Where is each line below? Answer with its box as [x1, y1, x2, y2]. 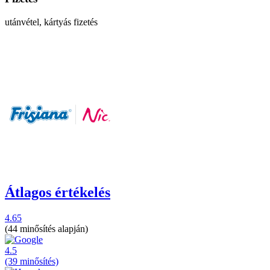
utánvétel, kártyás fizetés [5, 16, 98, 27]
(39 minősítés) [5, 256, 58, 266]
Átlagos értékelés [5, 184, 110, 200]
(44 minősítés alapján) [5, 223, 88, 234]
